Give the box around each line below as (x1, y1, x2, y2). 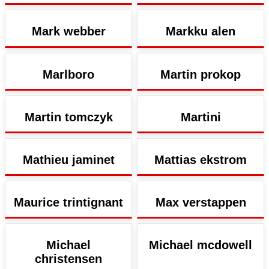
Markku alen (166, 25, 235, 38)
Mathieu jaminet (22, 153, 115, 166)
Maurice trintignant (14, 196, 123, 210)
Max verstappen (155, 196, 246, 210)
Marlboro (43, 67, 94, 81)
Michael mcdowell (149, 238, 252, 252)
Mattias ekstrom (154, 153, 247, 166)
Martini (180, 110, 221, 124)
